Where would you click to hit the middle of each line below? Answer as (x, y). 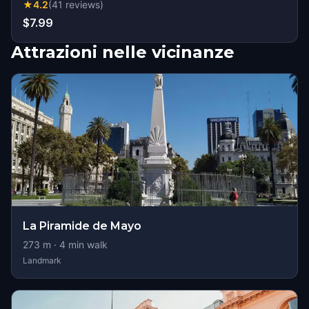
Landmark (42, 260)
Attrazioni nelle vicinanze (123, 52)
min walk (87, 245)
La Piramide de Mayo (82, 226)
